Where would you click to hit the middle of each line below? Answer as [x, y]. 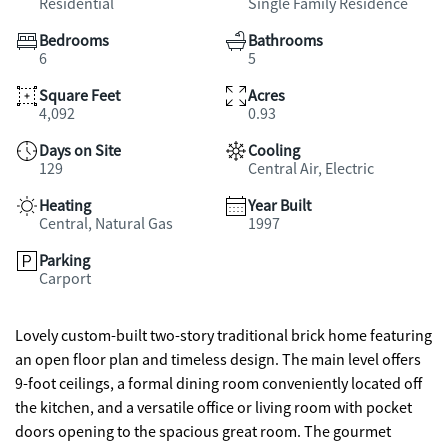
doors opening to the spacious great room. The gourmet [159, 432]
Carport [65, 279]
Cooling [274, 151]
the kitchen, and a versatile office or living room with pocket [213, 408]
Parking [64, 261]
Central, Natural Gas [106, 224]
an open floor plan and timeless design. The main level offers [218, 360]
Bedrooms [74, 41]
